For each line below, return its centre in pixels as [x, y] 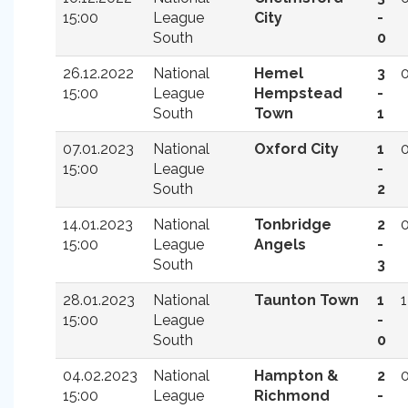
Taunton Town [306, 300]
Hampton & [296, 376]
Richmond [292, 396]
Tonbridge [293, 224]
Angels [280, 245]
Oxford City [296, 149]
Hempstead [298, 93]
